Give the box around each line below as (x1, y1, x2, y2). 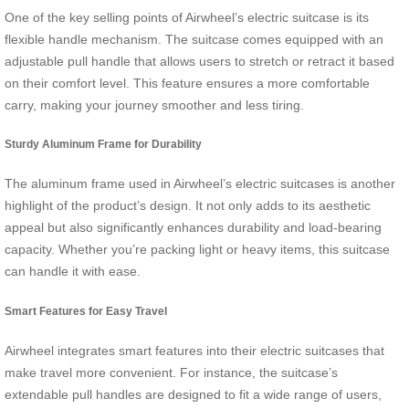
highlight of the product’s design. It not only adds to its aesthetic (5, 198, 371, 214)
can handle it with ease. (5, 264, 141, 279)
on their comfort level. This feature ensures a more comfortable (5, 75, 370, 90)
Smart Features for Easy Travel (5, 304, 167, 317)
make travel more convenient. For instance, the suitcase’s (5, 365, 338, 381)
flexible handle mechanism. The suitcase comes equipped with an (5, 31, 383, 47)
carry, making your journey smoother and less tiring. (5, 97, 304, 112)
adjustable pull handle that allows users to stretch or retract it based (5, 53, 394, 68)
